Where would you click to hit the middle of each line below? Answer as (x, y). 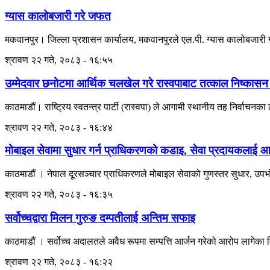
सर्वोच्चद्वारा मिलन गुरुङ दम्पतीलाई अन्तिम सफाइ (100, 218)
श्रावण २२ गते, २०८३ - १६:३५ (59, 195)
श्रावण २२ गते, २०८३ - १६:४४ (59, 127)
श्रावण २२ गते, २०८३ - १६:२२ (59, 262)
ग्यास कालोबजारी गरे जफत (58, 16)
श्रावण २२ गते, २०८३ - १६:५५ (59, 60)
